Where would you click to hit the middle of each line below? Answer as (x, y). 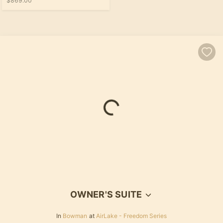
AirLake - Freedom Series (131, 216)
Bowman (75, 216)
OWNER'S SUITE (106, 194)
